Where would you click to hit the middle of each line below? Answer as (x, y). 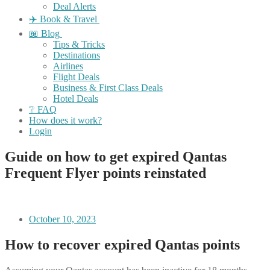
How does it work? (65, 120)
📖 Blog (44, 33)
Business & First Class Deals (108, 88)
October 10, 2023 (62, 219)
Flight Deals (76, 77)
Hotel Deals (76, 99)
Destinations (77, 55)
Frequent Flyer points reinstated (105, 173)
